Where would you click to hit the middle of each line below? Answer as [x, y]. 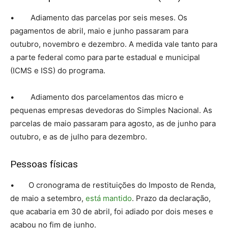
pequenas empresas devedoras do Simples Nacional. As [111, 110]
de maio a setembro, [48, 198]
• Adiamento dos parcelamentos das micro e [97, 97]
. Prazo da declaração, [171, 198]
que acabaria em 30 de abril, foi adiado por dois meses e [112, 212]
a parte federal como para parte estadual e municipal [105, 58]
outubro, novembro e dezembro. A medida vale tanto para [114, 44]
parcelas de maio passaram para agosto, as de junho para [113, 124]
